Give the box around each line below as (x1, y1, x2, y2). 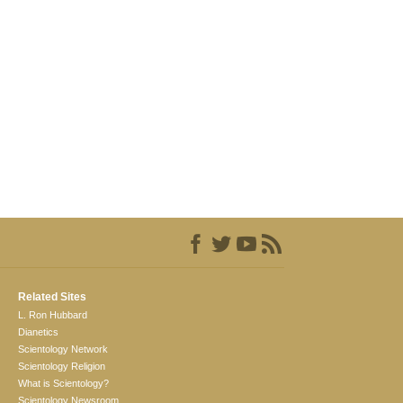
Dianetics (18, 327, 59, 338)
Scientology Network (18, 344, 109, 355)
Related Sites (18, 291, 87, 304)
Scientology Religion (18, 361, 106, 372)
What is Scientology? (18, 378, 110, 390)
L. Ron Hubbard (18, 309, 88, 321)
